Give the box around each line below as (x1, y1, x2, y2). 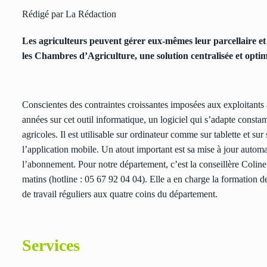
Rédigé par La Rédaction (22, 9, 116, 20)
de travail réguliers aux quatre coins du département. (22, 189, 218, 200)
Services (22, 236, 84, 255)
